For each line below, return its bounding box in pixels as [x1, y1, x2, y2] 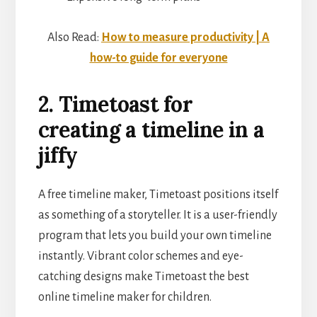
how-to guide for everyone [89, 51, 228, 64]
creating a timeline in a [38, 115, 264, 143]
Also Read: [47, 30, 101, 44]
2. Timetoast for [38, 90, 192, 117]
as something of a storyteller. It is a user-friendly [38, 208, 277, 221]
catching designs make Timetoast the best [38, 270, 249, 283]
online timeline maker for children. [38, 290, 212, 304]
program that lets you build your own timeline [38, 229, 272, 242]
